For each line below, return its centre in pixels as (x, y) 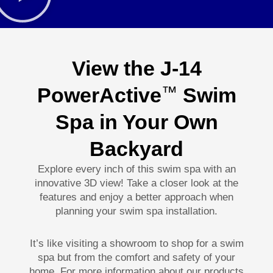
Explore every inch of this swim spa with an (136, 169)
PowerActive (99, 95)
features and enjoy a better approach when (136, 197)
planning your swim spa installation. (136, 211)
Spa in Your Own (136, 122)
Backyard (136, 148)
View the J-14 (136, 68)
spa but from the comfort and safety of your (136, 257)
